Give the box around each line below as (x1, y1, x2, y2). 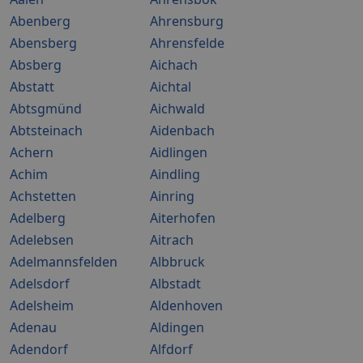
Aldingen (150, 318, 204, 336)
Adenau (10, 318, 57, 336)
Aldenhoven (150, 297, 223, 314)
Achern (10, 143, 53, 161)
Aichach (150, 56, 198, 74)
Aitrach (150, 231, 194, 249)
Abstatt (10, 78, 54, 96)
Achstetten (10, 187, 76, 205)
